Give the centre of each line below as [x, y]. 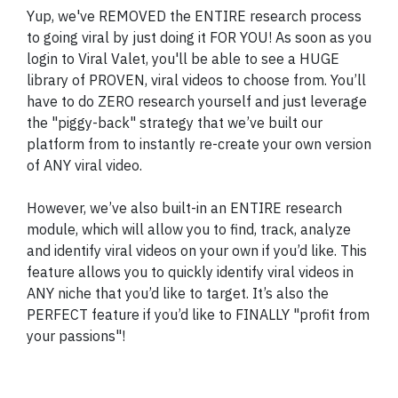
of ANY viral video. [84, 165]
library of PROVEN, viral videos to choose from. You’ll [196, 80]
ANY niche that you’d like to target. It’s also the [178, 293]
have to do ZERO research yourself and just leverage [197, 101]
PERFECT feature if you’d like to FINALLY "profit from [198, 314]
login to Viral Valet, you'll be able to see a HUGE [183, 58]
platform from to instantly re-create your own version [199, 143]
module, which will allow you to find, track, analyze [189, 229]
